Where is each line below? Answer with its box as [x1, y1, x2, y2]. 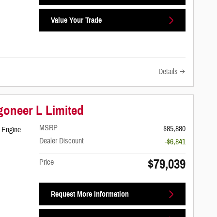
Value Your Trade [50, 15, 102, 25]
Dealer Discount [39, 136, 84, 146]
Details [158, 66, 178, 77]
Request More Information [50, 189, 129, 199]
